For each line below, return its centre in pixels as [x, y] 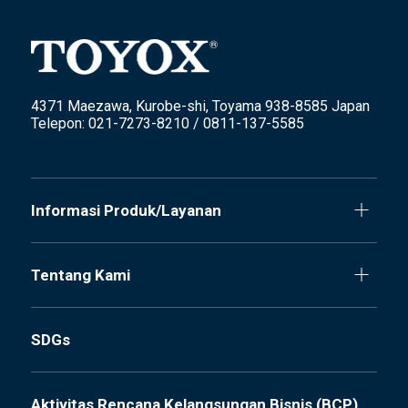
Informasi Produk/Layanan [126, 210]
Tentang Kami [80, 275]
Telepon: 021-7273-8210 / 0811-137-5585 [167, 123]
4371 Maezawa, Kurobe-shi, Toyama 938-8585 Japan [200, 106]
